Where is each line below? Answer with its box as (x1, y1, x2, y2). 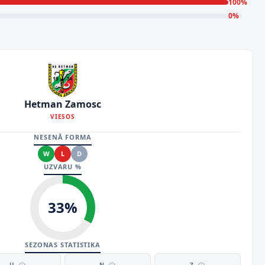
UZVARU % (43, 162, 82, 171)
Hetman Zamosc (24, 98, 101, 111)
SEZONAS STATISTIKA (25, 240, 101, 249)
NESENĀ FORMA (34, 132, 92, 141)
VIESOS (50, 112, 75, 121)
